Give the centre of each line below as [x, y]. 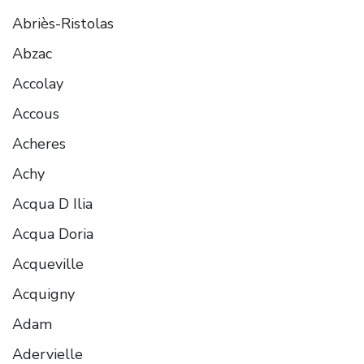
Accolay [38, 83]
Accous [36, 113]
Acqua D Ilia [52, 204]
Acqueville [48, 264]
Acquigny [43, 294]
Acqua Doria [53, 234]
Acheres [39, 143]
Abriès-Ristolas [63, 23]
